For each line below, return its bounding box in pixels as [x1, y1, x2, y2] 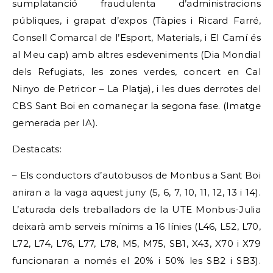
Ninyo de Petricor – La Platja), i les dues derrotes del [12, 83, 261, 94]
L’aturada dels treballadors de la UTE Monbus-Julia [12, 204, 261, 215]
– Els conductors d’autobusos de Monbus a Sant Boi [12, 169, 261, 181]
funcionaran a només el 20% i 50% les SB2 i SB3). [12, 255, 261, 266]
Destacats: [12, 143, 62, 155]
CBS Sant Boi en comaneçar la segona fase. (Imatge [12, 100, 261, 112]
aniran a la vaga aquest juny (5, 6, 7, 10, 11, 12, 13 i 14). [12, 186, 261, 198]
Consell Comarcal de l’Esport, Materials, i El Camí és [12, 32, 261, 43]
